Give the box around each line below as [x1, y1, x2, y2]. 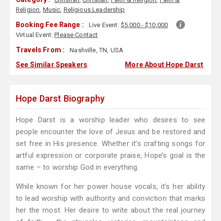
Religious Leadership [63, 6, 125, 14]
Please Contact [54, 31, 98, 39]
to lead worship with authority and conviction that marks [16, 194, 205, 203]
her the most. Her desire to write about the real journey [16, 206, 205, 215]
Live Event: [89, 21, 121, 29]
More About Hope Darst [125, 61, 204, 69]
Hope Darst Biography [16, 93, 105, 104]
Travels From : [16, 46, 65, 54]
